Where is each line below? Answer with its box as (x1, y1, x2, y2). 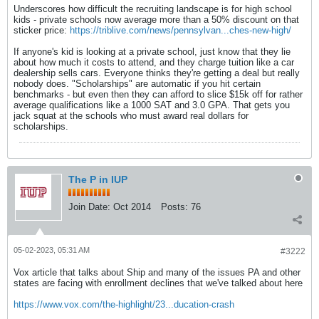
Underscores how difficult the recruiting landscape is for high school (14, 4, 292, 14)
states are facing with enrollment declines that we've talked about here (14, 278, 303, 288)
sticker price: (14, 25, 70, 36)
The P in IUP (68, 174, 127, 185)
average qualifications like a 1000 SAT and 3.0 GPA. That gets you (14, 100, 290, 110)
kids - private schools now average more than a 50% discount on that (14, 14, 299, 25)
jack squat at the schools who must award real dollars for (14, 110, 249, 121)
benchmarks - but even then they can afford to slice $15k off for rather (14, 89, 303, 100)
